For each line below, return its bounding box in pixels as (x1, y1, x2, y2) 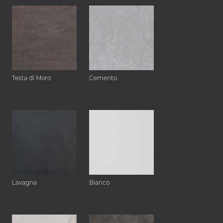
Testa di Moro (12, 74, 51, 82)
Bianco (89, 179, 110, 187)
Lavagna (12, 179, 37, 187)
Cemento (89, 74, 117, 82)
